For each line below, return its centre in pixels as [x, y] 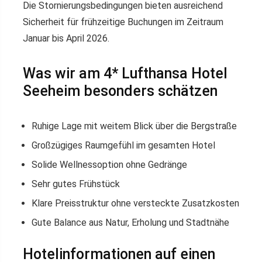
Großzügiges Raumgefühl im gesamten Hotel [123, 146]
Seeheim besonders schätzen [120, 91]
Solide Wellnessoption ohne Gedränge [109, 165]
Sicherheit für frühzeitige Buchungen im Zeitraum [123, 22]
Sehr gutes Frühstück [76, 184]
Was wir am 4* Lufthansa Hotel [125, 74]
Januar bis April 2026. [66, 39]
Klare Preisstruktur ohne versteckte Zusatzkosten [135, 204]
